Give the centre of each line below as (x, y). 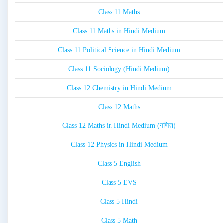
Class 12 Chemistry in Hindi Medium (119, 88)
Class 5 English (119, 164)
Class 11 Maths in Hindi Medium (119, 31)
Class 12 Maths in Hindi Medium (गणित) (119, 126)
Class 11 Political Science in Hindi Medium (119, 50)
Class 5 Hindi (119, 202)
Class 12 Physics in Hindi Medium (119, 145)
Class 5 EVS (119, 183)
